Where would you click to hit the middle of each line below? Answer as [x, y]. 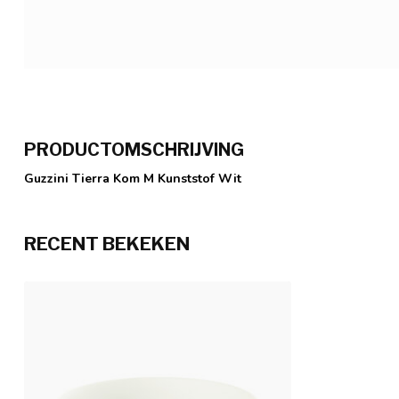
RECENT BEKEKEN [107, 243]
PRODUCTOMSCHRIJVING [134, 149]
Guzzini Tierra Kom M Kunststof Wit [133, 178]
